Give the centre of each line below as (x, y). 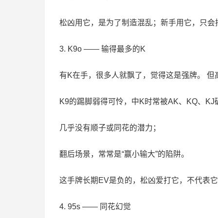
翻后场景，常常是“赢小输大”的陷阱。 (124, 154)
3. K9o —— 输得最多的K (102, 49)
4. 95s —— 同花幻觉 (95, 206)
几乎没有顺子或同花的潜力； (110, 127)
